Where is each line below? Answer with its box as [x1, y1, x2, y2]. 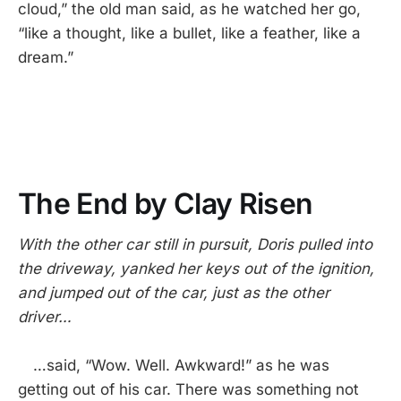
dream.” [18, 47, 73, 66]
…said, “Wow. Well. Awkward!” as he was [18, 355, 329, 374]
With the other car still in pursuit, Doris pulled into [18, 235, 372, 253]
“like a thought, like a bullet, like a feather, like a [18, 23, 361, 42]
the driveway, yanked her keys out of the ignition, [18, 259, 374, 277]
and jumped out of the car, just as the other [18, 283, 329, 302]
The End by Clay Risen [18, 185, 313, 221]
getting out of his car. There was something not [18, 380, 359, 398]
